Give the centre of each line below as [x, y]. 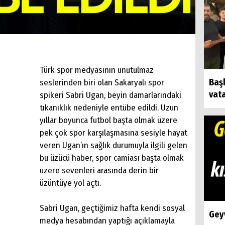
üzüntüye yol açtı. [70, 183]
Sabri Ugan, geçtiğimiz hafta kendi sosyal [112, 208]
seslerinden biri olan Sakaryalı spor [102, 82]
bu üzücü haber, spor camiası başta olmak [112, 158]
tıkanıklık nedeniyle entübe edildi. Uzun [109, 107]
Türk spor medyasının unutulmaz [97, 70]
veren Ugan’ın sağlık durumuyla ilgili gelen [114, 145]
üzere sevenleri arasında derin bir [99, 170]
